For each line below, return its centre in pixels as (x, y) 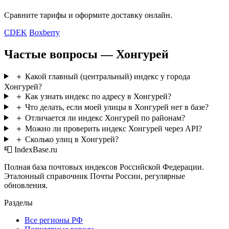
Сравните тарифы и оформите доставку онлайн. (88, 15)
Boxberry (44, 32)
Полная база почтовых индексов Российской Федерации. (104, 167)
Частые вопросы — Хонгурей (86, 54)
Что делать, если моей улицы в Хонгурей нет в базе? (117, 107)
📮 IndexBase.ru (31, 149)
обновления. (26, 185)
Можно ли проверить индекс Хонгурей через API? (113, 128)
